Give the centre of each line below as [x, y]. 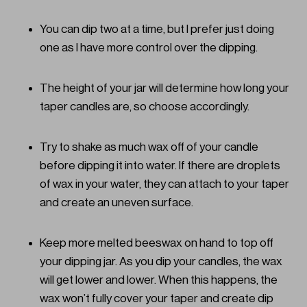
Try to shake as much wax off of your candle [149, 147]
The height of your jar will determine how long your [164, 88]
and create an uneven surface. [118, 203]
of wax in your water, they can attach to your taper [164, 184]
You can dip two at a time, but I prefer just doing [157, 29]
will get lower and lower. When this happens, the [159, 280]
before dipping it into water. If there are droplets [160, 166]
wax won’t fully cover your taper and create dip [157, 299]
